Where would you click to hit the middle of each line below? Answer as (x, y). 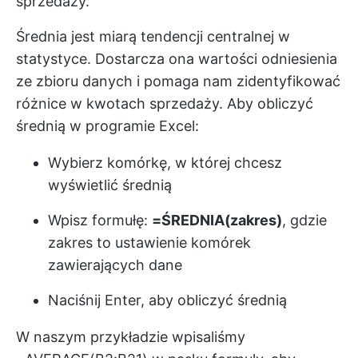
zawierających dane (115, 265)
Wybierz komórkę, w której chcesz (165, 163)
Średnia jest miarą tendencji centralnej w (153, 37)
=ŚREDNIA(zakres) (217, 221)
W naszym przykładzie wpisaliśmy (131, 337)
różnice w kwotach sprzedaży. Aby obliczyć (165, 104)
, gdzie (304, 221)
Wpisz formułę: (100, 221)
